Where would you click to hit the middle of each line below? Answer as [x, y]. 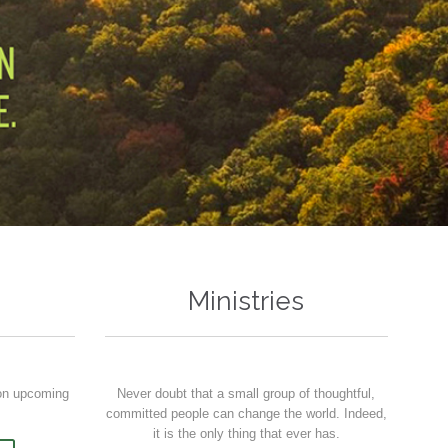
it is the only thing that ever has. [246, 433]
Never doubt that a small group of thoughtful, [246, 393]
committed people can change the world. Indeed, [246, 413]
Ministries [246, 301]
